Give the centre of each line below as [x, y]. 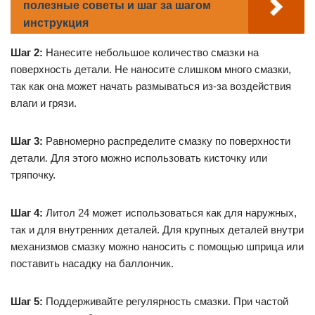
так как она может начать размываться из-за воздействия [151, 86]
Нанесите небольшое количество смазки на [151, 53]
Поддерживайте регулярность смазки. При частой [166, 302]
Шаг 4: [27, 213]
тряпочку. [33, 175]
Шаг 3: [27, 141]
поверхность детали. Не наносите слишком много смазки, [151, 70]
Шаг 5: [27, 302]
